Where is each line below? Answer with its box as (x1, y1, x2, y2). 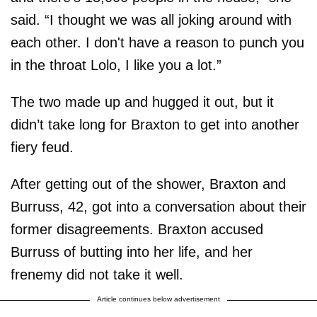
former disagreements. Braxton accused (11, 221, 263, 237)
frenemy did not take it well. (11, 266, 183, 282)
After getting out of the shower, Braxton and (11, 175, 286, 192)
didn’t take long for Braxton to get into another (11, 116, 299, 132)
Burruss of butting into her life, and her (11, 243, 253, 260)
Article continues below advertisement (97, 294, 220, 303)
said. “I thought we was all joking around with (11, 11, 292, 28)
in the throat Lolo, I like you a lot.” (11, 57, 221, 73)
